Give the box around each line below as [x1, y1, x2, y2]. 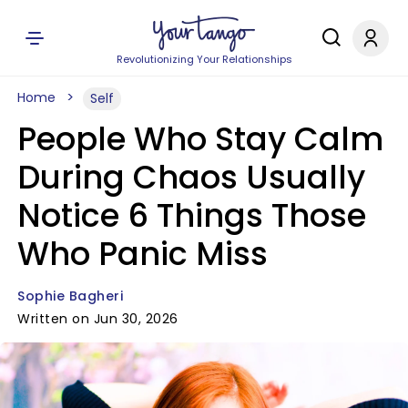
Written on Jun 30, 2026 [17, 310, 178, 328]
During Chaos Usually [17, 155, 365, 199]
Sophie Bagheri [17, 287, 123, 305]
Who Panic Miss [17, 231, 268, 276]
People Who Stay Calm [17, 117, 383, 161]
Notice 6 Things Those [17, 193, 366, 238]
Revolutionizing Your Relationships [116, 52, 292, 66]
